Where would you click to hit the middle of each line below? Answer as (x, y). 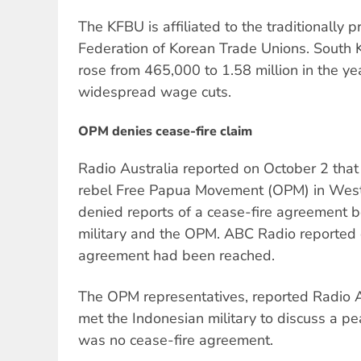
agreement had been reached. (176, 256)
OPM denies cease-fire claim (165, 132)
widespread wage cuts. (155, 91)
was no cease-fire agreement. (176, 340)
